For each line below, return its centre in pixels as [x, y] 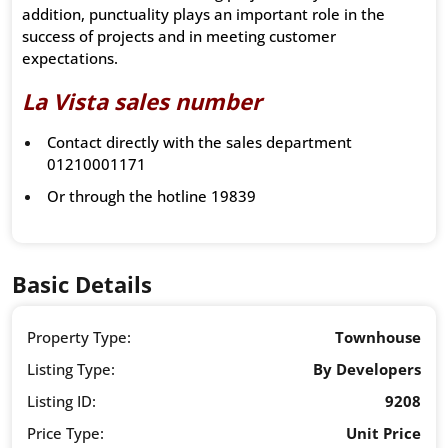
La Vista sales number [142, 101]
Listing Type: [71, 369]
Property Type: [79, 337]
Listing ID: [61, 401]
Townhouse [378, 337]
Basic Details [82, 284]
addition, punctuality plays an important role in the [203, 14]
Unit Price [383, 433]
